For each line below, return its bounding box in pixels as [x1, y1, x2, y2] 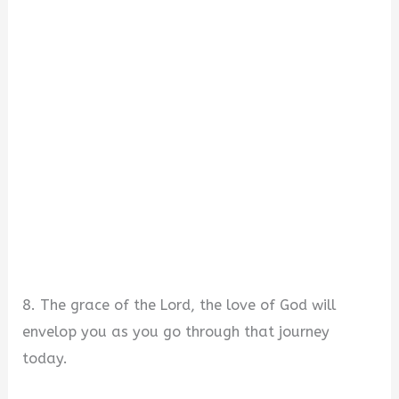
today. [22, 350, 69, 368]
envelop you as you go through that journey [22, 323, 330, 341]
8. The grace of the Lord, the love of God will [22, 297, 337, 314]
